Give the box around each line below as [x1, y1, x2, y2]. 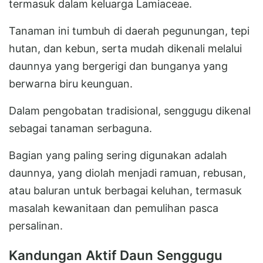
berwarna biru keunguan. [9, 77, 133, 90]
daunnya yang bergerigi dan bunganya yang [9, 59, 228, 72]
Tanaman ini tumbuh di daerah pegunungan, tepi [9, 24, 249, 37]
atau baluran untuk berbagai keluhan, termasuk [9, 184, 242, 197]
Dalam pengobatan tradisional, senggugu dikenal [9, 104, 251, 117]
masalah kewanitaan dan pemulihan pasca [9, 201, 218, 214]
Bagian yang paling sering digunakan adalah [9, 149, 227, 161]
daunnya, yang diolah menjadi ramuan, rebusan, [9, 166, 246, 179]
